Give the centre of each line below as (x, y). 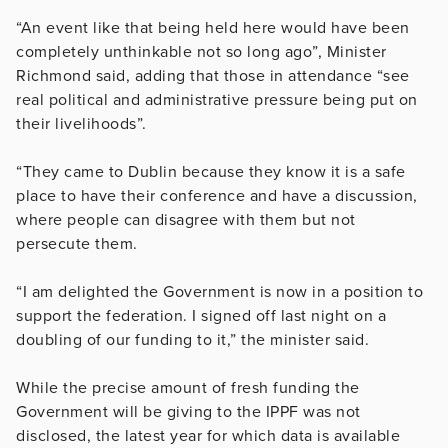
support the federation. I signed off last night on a (201, 315)
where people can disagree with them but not (186, 219)
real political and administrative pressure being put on (217, 99)
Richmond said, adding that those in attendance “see (213, 75)
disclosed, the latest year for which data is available (208, 435)
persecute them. (79, 243)
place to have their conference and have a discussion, (217, 195)
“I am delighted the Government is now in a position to (219, 291)
